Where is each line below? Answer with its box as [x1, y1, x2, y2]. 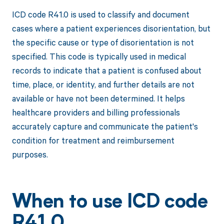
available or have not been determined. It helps [11, 92, 185, 104]
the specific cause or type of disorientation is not [11, 36, 194, 48]
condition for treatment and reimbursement [11, 134, 174, 146]
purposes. [11, 148, 48, 160]
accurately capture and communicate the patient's [11, 120, 198, 132]
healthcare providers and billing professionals [11, 106, 180, 118]
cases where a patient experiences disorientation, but [11, 22, 210, 34]
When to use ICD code [11, 193, 208, 212]
